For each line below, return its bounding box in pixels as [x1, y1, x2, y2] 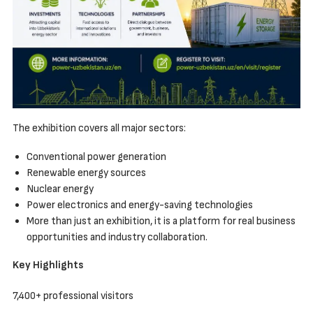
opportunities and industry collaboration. [26, 230, 208, 244]
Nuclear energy [26, 182, 96, 196]
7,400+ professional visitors [12, 289, 136, 303]
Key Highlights [12, 258, 83, 272]
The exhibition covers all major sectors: [12, 121, 188, 135]
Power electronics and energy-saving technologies [26, 198, 255, 212]
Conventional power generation [26, 150, 168, 163]
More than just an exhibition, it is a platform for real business [26, 214, 296, 228]
